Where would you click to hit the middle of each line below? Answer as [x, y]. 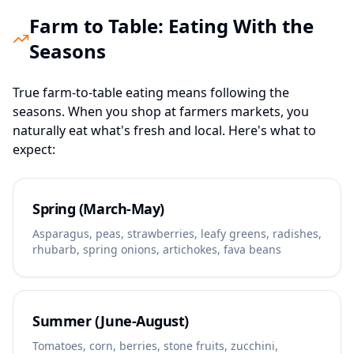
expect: [34, 149]
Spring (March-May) [98, 209]
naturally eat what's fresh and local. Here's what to [164, 130]
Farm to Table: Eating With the [171, 26]
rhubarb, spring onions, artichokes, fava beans [157, 249]
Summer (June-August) [111, 321]
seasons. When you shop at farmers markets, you [161, 111]
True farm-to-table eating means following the [151, 92]
